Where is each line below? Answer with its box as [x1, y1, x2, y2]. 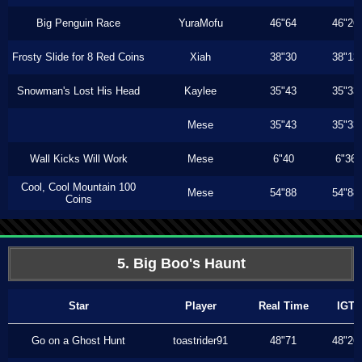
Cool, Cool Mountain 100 [21, 181, 136, 193]
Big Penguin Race [36, 17, 120, 29]
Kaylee [184, 85, 217, 97]
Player [184, 300, 217, 312]
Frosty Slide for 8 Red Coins [12, 51, 145, 63]
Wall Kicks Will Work [29, 153, 128, 165]
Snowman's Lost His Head [17, 85, 140, 97]
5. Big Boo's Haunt [116, 255, 246, 271]
